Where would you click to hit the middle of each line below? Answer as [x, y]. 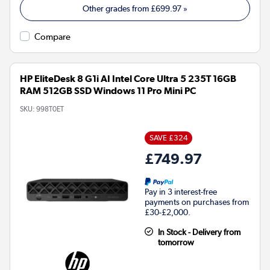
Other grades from [117, 9]
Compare [52, 37]
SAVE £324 [168, 138]
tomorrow [176, 243]
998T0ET [50, 109]
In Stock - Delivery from [199, 232]
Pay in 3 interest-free [181, 192]
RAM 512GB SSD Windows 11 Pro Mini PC [108, 91]
